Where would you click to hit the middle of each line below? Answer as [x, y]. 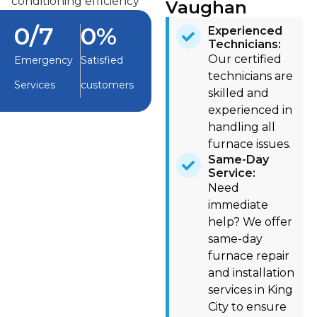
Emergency [44, 60]
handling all [241, 127]
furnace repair [248, 256]
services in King [250, 290]
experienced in [250, 110]
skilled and [238, 93]
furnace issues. [249, 144]
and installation [251, 273]
